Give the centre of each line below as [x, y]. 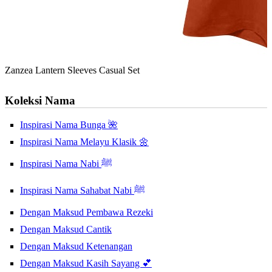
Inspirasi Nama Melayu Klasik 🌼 [84, 142]
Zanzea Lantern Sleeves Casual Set [72, 70]
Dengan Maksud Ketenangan [76, 246]
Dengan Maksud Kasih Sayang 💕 [86, 263]
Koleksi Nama [40, 101]
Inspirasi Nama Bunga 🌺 [69, 125]
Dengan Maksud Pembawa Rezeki [87, 212]
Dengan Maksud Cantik [66, 229]
